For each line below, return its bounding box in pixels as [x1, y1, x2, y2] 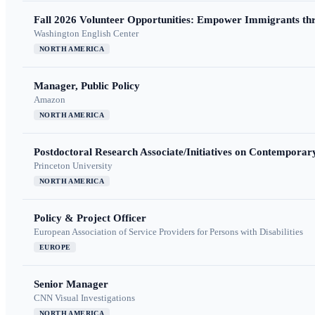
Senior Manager [34, 278, 108, 290]
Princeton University [34, 160, 112, 172]
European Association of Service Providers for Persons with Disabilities [34, 226, 303, 238]
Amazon [34, 94, 65, 105]
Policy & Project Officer [34, 212, 146, 224]
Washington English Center [34, 28, 139, 39]
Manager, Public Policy [34, 80, 140, 92]
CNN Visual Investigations [34, 292, 135, 304]
